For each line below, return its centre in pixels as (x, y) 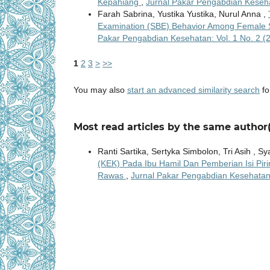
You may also (100, 89)
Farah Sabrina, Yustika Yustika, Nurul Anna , (183, 14)
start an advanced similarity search (193, 89)
